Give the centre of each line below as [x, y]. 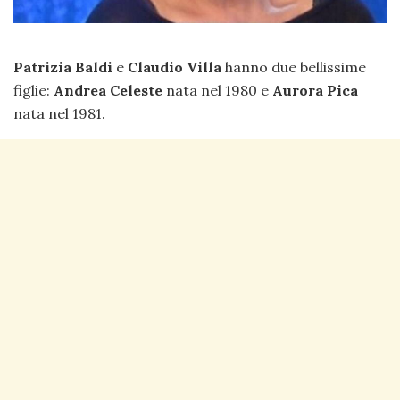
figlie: [33, 91]
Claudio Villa [175, 67]
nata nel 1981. [59, 114]
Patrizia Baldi [63, 67]
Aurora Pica [313, 91]
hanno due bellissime [294, 67]
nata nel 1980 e [217, 91]
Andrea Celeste [110, 91]
